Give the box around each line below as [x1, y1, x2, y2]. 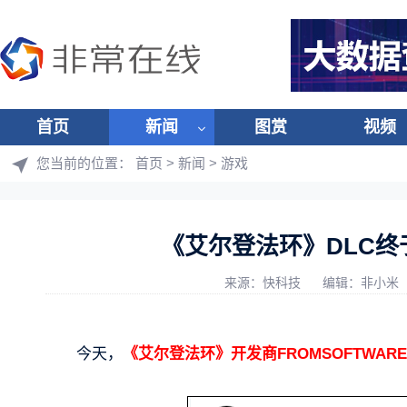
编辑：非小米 [323, 275, 402, 290]
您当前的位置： [36, 155, 135, 171]
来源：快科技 [224, 275, 304, 290]
